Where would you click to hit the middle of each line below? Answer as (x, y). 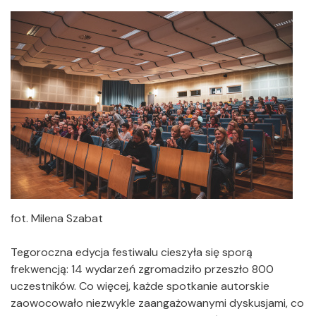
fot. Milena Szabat (57, 219)
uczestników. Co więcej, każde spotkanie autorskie (140, 286)
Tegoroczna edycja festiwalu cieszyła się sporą (132, 253)
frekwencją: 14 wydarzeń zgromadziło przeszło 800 (142, 269)
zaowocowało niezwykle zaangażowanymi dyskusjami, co (157, 303)
